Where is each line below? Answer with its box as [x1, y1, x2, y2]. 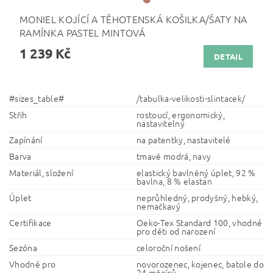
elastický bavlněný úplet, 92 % [136, 166, 256, 179]
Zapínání [9, 133, 43, 146]
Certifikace [9, 216, 52, 229]
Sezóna [9, 241, 37, 253]
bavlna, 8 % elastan [136, 174, 213, 187]
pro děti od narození [136, 224, 216, 237]
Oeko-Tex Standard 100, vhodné [136, 216, 263, 229]
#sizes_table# [9, 91, 65, 104]
